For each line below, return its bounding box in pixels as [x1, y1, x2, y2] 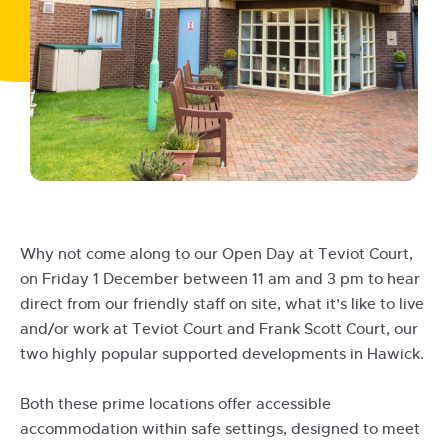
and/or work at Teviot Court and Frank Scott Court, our [20, 319, 418, 339]
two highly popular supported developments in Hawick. [20, 344, 424, 364]
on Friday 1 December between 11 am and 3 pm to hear [20, 269, 420, 289]
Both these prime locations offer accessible [20, 394, 331, 414]
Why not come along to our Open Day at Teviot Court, [20, 244, 413, 264]
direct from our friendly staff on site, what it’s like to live [20, 294, 424, 314]
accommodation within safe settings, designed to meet [20, 419, 420, 439]
